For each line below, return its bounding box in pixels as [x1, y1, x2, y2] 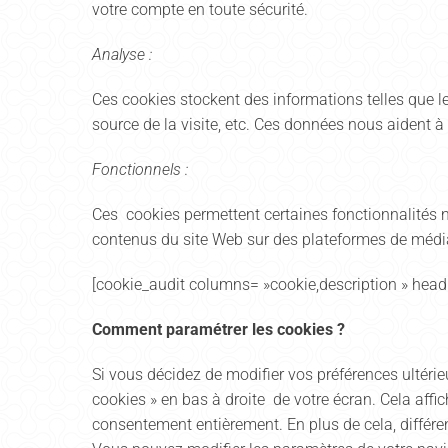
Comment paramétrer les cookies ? [92, 320, 345, 339]
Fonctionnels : [92, 160, 188, 179]
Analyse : [92, 45, 152, 64]
